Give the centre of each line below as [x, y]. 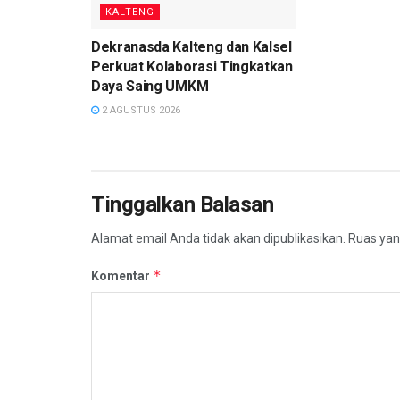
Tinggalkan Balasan [183, 205]
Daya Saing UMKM [150, 87]
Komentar [122, 276]
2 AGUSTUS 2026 [140, 111]
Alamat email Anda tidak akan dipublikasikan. [218, 239]
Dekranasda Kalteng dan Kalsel [192, 47]
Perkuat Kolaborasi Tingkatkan [192, 67]
